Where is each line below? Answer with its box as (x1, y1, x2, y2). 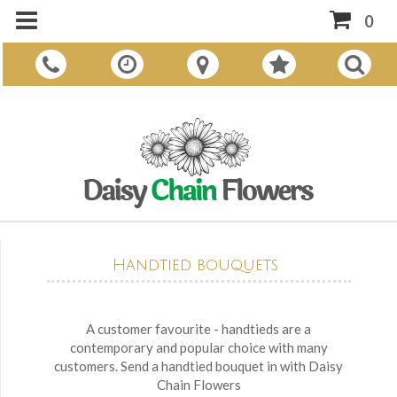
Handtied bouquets (112, 256, 278, 275)
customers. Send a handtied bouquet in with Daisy (54, 357, 344, 374)
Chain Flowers (156, 376, 241, 393)
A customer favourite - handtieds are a (86, 320, 312, 337)
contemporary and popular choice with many (69, 339, 328, 355)
